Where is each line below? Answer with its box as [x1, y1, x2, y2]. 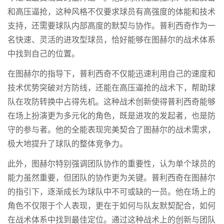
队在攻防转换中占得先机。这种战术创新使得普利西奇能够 [7, 95, 215, 109]
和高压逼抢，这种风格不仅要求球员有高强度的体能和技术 [7, 5, 215, 19]
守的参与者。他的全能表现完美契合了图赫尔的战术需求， [7, 123, 215, 137]
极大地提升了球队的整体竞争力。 [7, 137, 127, 151]
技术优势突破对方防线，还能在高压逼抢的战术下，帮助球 [7, 81, 215, 95]
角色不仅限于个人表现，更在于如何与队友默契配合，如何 [7, 199, 215, 213]
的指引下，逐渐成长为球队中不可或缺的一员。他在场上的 [7, 185, 215, 199]
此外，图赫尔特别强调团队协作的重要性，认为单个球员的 [7, 157, 215, 171]
